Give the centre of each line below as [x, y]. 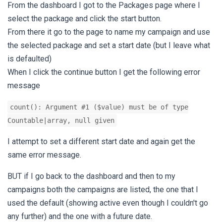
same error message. [44, 155]
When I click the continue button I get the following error [104, 72]
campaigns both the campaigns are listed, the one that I [103, 190]
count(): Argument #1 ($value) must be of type [99, 107]
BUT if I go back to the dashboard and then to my [91, 176]
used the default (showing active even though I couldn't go [108, 203]
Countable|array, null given [61, 121]
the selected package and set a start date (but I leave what [109, 46]
